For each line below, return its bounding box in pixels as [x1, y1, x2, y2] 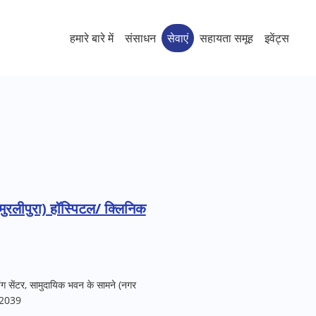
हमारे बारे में [69, 30, 114, 46]
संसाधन [124, 30, 156, 46]
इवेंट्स [264, 30, 289, 46]
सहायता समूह [199, 30, 253, 46]
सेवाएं [166, 30, 188, 46]
